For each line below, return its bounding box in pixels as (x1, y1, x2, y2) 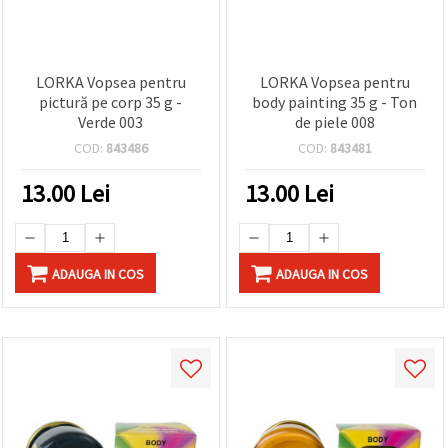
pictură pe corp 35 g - (39, 91, 183, 112)
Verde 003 (78, 111, 144, 132)
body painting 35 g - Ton (252, 91, 418, 112)
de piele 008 (294, 111, 375, 132)
